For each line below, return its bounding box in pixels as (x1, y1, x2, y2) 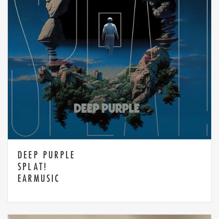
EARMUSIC (18, 171, 61, 185)
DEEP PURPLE (18, 148, 76, 161)
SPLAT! (18, 159, 48, 173)
